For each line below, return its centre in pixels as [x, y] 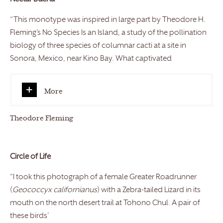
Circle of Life [30, 157]
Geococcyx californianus [55, 191]
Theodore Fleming [42, 119]
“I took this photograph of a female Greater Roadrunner [103, 178]
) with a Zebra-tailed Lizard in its [149, 191]
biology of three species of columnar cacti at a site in [98, 46]
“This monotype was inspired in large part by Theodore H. [108, 20]
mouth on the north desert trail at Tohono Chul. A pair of [105, 204]
